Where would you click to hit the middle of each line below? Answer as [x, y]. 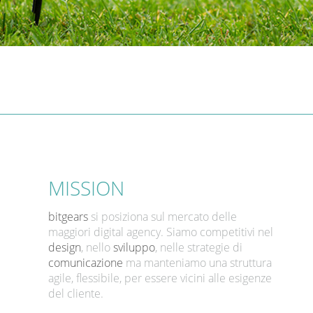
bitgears [68, 217]
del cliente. [75, 293]
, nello [97, 247]
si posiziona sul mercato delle [162, 217]
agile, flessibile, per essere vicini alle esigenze [160, 278]
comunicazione [85, 263]
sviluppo [134, 247]
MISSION [86, 188]
